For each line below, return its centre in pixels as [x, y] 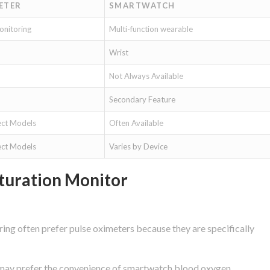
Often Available [136, 123]
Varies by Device [138, 146]
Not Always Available [146, 76]
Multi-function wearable [151, 29]
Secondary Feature [142, 99]
